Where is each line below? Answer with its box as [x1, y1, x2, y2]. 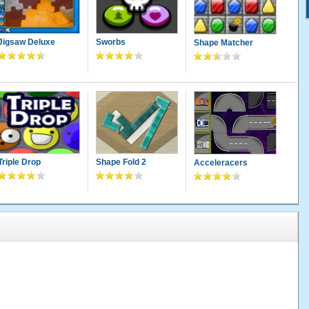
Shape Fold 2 [95, 157, 146, 168]
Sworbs [95, 37, 126, 48]
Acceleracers [193, 157, 248, 168]
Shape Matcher [193, 37, 253, 48]
